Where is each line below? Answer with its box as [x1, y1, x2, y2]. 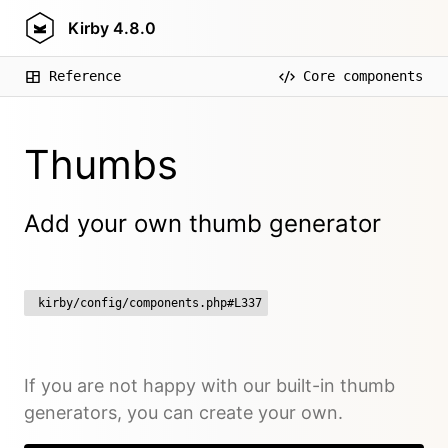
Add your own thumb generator [24, 209, 381, 238]
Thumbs [24, 140, 178, 189]
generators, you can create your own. [24, 402, 343, 423]
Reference [49, 68, 121, 84]
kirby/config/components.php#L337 [38, 296, 262, 310]
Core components [303, 68, 423, 84]
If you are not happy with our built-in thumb [24, 375, 395, 396]
